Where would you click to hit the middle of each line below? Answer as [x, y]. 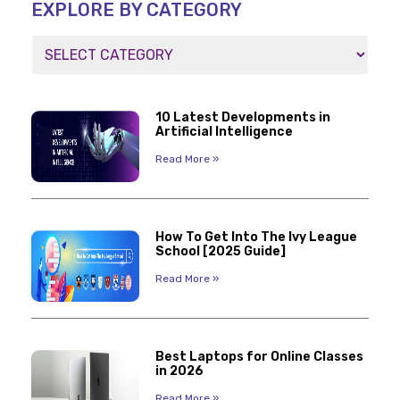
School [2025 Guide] [220, 251]
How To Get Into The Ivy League [256, 237]
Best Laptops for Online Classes [259, 356]
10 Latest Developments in [242, 118]
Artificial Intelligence [224, 132]
